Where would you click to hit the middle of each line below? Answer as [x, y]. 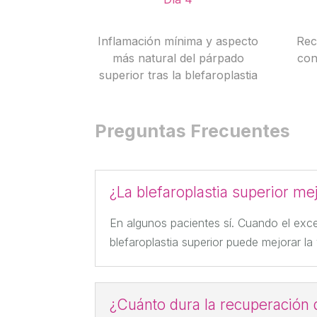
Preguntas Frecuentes [193, 131]
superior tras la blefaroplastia [178, 75]
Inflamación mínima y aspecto [178, 41]
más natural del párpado [178, 58]
